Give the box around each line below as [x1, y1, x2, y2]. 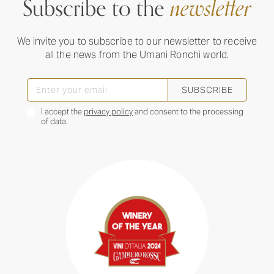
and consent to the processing [133, 106, 244, 117]
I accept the [41, 106, 84, 117]
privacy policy [84, 106, 133, 117]
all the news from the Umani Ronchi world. [45, 48, 229, 62]
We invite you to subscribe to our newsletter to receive [17, 35, 257, 48]
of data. [41, 116, 68, 127]
